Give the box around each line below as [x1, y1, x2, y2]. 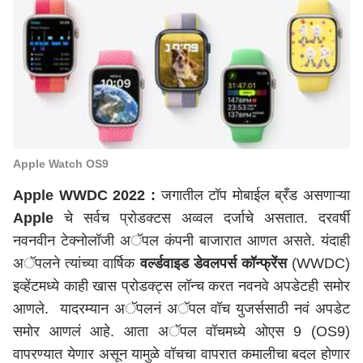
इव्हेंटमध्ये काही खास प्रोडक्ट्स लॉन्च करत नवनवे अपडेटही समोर [13, 278, 350, 294]
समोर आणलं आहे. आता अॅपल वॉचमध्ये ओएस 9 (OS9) [13, 323, 350, 340]
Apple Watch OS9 [13, 157, 109, 170]
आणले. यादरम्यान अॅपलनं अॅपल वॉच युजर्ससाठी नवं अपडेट [13, 301, 350, 317]
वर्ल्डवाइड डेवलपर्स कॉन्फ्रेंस [135, 255, 287, 271]
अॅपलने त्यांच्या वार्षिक [13, 255, 135, 271]
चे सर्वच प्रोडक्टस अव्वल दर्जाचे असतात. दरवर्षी [53, 210, 350, 226]
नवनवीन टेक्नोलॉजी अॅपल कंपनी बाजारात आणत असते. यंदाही [13, 233, 350, 249]
